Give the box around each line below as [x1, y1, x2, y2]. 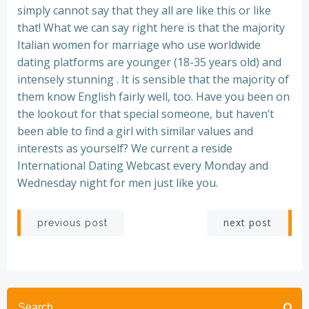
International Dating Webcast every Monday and [17, 158, 268, 174]
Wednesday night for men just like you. [17, 175, 218, 191]
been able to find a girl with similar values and [17, 123, 253, 139]
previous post [37, 217, 108, 229]
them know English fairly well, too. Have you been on [17, 89, 290, 105]
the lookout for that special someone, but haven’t [17, 106, 274, 122]
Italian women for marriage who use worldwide [17, 37, 261, 53]
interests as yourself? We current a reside [17, 141, 232, 157]
